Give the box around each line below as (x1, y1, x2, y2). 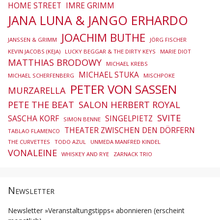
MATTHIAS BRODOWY (8, 56, 102, 69)
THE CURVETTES (8, 138, 50, 146)
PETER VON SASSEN (70, 81, 177, 98)
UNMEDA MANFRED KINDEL (90, 138, 161, 146)
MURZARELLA (8, 84, 66, 97)
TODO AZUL (55, 138, 86, 146)
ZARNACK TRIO (113, 150, 152, 158)
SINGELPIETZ (105, 113, 153, 124)
